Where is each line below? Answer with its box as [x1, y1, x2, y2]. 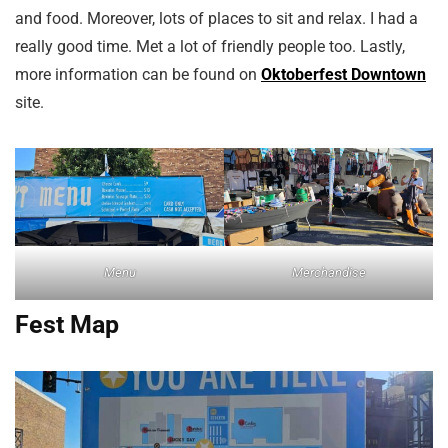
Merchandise [291, 264, 366, 280]
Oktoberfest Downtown [261, 65, 426, 85]
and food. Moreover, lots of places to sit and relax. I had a [15, 9, 418, 29]
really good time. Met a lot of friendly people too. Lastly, [15, 37, 405, 57]
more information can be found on [15, 65, 261, 85]
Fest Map [15, 309, 119, 339]
